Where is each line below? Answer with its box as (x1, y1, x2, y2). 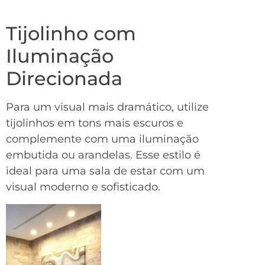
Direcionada (6, 67, 122, 91)
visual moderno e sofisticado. (6, 180, 160, 194)
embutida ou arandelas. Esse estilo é (6, 148, 201, 162)
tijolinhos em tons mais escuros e (6, 117, 183, 130)
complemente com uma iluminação (6, 132, 199, 146)
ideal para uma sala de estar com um (6, 164, 205, 178)
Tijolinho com (6, 22, 136, 46)
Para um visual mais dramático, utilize (6, 101, 209, 114)
